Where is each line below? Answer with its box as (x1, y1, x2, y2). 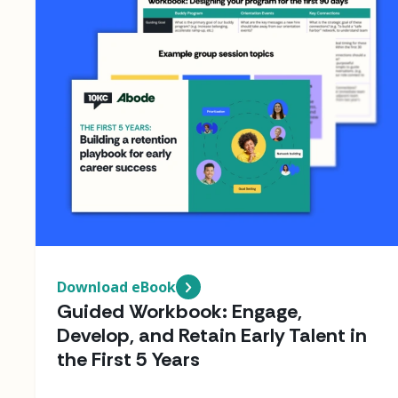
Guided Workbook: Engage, (57, 298, 302, 324)
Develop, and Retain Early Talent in (57, 322, 367, 348)
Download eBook (57, 276, 176, 297)
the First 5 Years (57, 346, 200, 372)
